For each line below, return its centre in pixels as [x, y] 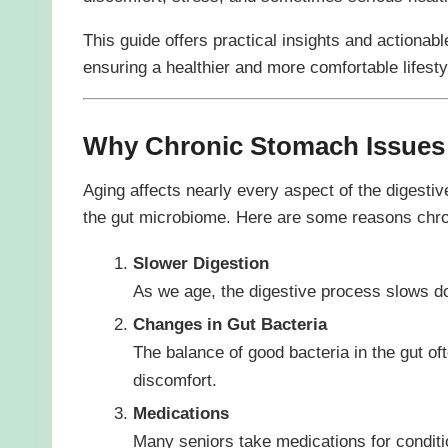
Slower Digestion [200, 262]
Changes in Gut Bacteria [229, 323]
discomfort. [174, 379]
